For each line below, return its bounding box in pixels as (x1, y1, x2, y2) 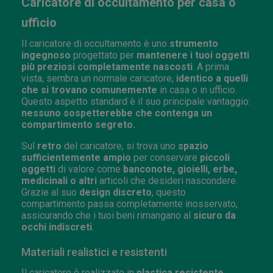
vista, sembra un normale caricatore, (21, 72, 176, 84)
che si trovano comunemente (21, 83, 157, 96)
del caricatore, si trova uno (62, 140, 178, 152)
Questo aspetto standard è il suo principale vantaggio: (21, 95, 250, 107)
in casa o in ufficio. (157, 83, 237, 96)
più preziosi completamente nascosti (21, 60, 193, 73)
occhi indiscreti (21, 221, 92, 233)
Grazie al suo (21, 186, 79, 198)
